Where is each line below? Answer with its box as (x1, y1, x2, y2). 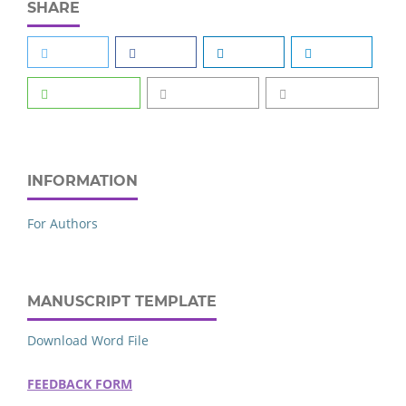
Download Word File (27, 331, 149, 349)
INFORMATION (27, 171, 138, 189)
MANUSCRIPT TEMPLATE (27, 292, 217, 310)
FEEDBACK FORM (27, 375, 132, 393)
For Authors (27, 214, 98, 232)
